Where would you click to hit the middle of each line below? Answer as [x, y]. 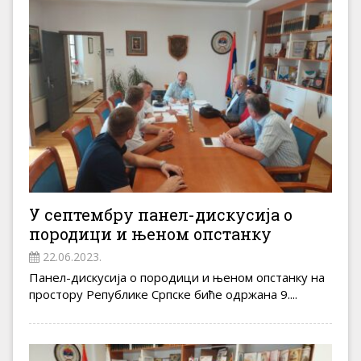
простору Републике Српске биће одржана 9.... [163, 295]
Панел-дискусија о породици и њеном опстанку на [177, 278]
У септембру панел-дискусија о [161, 215]
